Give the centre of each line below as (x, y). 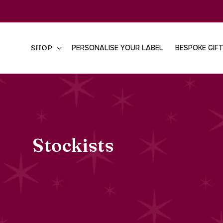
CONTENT (30, 17)
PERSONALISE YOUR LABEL (117, 48)
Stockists (73, 145)
